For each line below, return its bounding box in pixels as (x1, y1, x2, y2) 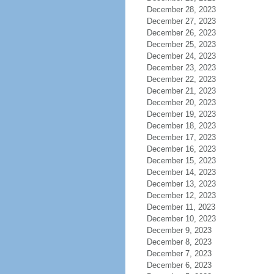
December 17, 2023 (146, 133, 216, 142)
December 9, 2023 (146, 226, 212, 235)
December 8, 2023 (146, 237, 212, 246)
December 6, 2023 (146, 261, 212, 270)
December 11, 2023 (146, 202, 215, 212)
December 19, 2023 (146, 109, 216, 119)
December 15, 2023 (146, 156, 216, 165)
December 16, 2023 (146, 144, 216, 154)
